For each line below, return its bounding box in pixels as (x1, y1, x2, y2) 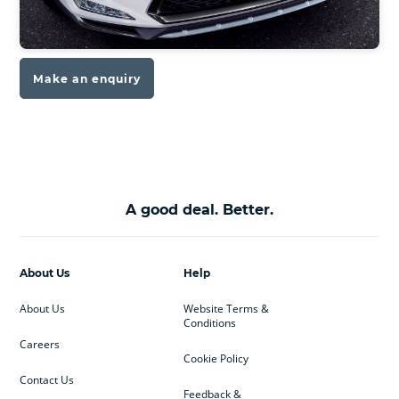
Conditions (183, 314, 236, 330)
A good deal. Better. (126, 200, 273, 218)
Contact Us (20, 371, 75, 387)
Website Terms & (183, 300, 269, 316)
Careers (20, 336, 61, 352)
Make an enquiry (33, 71, 142, 85)
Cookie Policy (183, 350, 248, 366)
